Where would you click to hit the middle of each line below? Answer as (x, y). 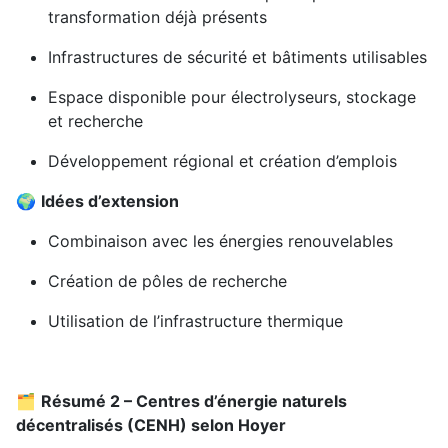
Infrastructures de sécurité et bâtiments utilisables (237, 57)
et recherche (95, 121)
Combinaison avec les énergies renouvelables (220, 241)
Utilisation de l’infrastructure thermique (195, 321)
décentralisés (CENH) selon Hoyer (151, 425)
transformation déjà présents (157, 17)
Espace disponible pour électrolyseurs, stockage (232, 97)
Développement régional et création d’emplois (222, 161)
